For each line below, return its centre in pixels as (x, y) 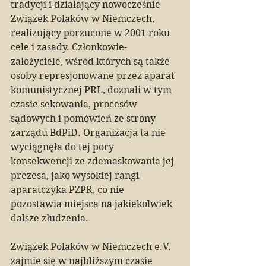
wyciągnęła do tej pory (64, 147)
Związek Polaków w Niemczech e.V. (92, 247)
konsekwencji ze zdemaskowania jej (94, 161)
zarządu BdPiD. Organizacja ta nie (89, 133)
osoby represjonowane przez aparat (94, 76)
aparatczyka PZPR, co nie (69, 190)
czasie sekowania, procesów (75, 104)
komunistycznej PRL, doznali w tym (92, 90)
